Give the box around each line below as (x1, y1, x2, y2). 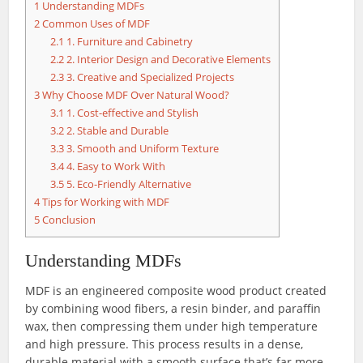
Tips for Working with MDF (40, 194, 170, 210)
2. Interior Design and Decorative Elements (64, 52, 271, 67)
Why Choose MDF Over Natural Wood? (40, 88, 230, 103)
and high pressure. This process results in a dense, (25, 336, 304, 352)
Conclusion (40, 212, 96, 228)
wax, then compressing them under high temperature (25, 318, 318, 335)
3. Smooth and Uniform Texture (64, 141, 220, 156)
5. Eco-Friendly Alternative (64, 177, 192, 192)
